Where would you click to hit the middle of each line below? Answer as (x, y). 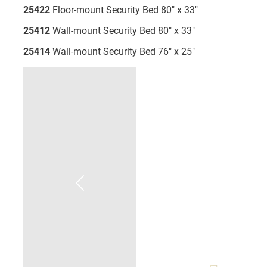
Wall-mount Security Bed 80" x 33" (122, 31)
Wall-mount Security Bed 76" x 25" (122, 52)
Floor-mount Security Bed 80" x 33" (124, 10)
